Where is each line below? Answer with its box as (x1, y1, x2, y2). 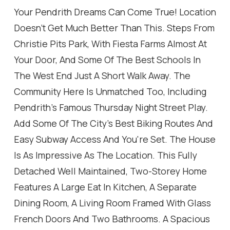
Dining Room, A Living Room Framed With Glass (14, 197, 211, 209)
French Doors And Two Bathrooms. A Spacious (14, 213, 210, 225)
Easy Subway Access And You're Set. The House (14, 133, 216, 146)
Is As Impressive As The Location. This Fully (14, 149, 197, 162)
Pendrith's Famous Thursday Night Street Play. (14, 101, 208, 114)
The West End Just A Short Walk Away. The (14, 69, 190, 82)
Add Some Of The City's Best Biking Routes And (14, 117, 213, 130)
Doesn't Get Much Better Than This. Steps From (14, 22, 215, 34)
